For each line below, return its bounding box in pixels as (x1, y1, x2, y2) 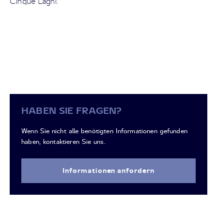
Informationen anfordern (62, 166, 155, 174)
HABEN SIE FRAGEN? (21, 105, 122, 116)
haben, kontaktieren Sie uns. (21, 138, 106, 145)
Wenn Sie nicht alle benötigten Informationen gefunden (21, 127, 187, 135)
